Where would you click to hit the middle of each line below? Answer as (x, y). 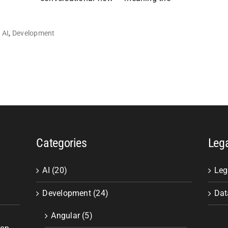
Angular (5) (72, 216)
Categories (62, 143)
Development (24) (76, 193)
